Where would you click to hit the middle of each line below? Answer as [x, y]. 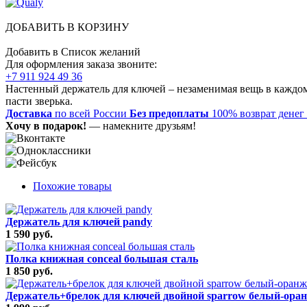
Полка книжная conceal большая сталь [102, 258]
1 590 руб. [29, 234]
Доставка [29, 113]
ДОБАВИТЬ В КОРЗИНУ [67, 27]
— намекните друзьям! [141, 125]
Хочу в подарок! [46, 125]
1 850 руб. [29, 271]
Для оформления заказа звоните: [81, 64]
